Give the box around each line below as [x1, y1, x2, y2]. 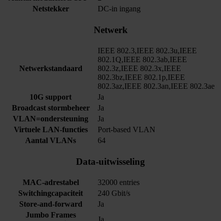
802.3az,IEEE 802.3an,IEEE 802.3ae [98, 82, 215, 91]
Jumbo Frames [25, 211, 76, 220]
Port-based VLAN [98, 125, 155, 134]
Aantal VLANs [25, 136, 76, 145]
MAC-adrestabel [22, 178, 79, 187]
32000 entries [98, 178, 140, 187]
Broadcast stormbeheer [11, 104, 90, 112]
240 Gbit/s [98, 189, 130, 198]
